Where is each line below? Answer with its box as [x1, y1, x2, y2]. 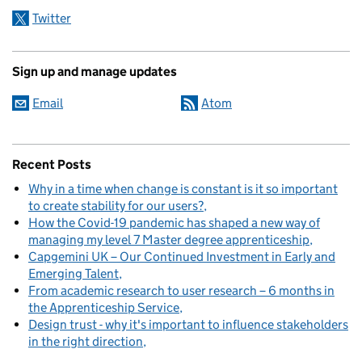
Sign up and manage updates [12, 64, 177, 80]
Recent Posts [12, 157, 91, 173]
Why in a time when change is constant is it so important [28, 181, 338, 197]
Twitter [32, 11, 71, 27]
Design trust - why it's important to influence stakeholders [28, 317, 348, 333]
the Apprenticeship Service [28, 300, 179, 316]
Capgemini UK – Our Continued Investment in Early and [28, 249, 335, 265]
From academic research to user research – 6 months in [28, 283, 335, 299]
